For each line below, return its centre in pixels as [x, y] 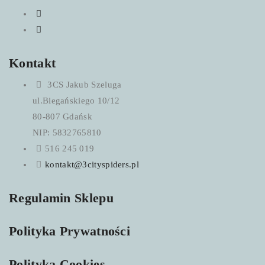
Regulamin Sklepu [61, 198]
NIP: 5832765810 [67, 132]
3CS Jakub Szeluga [83, 85]
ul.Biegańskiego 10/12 [76, 101]
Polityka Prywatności [70, 231]
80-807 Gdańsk [62, 117]
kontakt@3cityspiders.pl [92, 164]
